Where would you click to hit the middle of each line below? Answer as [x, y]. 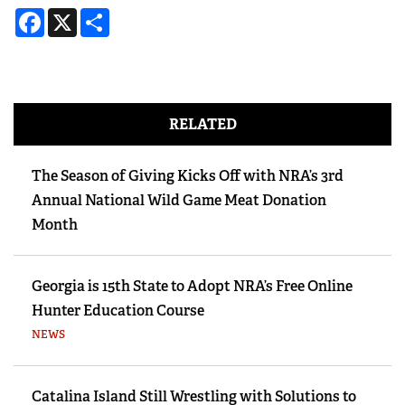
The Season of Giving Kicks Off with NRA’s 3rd [188, 175]
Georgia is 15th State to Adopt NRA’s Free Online [192, 286]
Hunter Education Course [118, 310]
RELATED [202, 124]
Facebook [76, 14]
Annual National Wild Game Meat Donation [179, 200]
